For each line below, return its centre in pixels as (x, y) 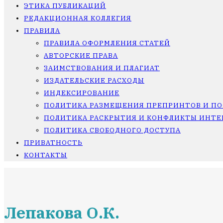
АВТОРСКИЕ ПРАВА (81, 56)
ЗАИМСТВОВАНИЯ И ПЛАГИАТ (102, 68)
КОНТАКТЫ (46, 155)
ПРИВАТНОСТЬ (53, 143)
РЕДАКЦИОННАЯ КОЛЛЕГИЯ (78, 18)
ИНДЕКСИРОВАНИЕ (82, 93)
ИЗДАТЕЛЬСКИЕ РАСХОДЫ (94, 80)
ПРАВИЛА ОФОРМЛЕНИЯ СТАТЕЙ (107, 43)
